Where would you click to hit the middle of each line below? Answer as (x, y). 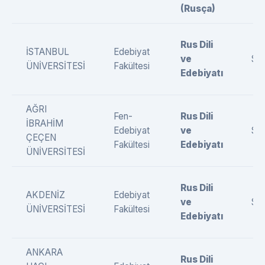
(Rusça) (198, 9)
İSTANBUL (48, 52)
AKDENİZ (46, 195)
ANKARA (44, 252)
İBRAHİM (45, 123)
